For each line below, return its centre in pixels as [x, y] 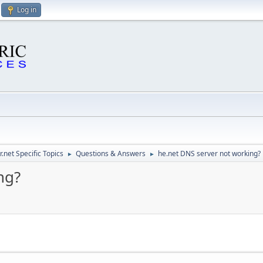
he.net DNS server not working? [209, 154]
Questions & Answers [111, 154]
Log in [27, 10]
